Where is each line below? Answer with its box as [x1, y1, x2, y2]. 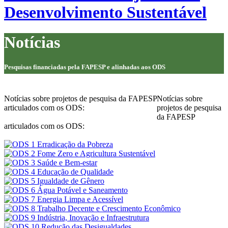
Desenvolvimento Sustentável [4, 3, 207, 22]
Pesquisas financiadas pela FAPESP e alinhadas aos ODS [4, 63, 165, 71]
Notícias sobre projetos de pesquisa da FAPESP [4, 94, 157, 103]
